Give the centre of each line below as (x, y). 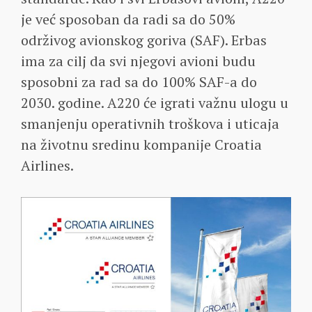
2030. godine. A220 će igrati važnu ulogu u (155, 102)
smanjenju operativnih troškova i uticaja (150, 123)
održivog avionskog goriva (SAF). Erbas (144, 40)
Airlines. (47, 165)
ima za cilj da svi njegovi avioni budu (138, 61)
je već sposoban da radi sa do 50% (128, 19)
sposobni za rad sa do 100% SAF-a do (139, 81)
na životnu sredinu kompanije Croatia (141, 144)
